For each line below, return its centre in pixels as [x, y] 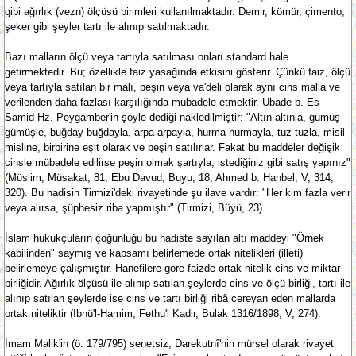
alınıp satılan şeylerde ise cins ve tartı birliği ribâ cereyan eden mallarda [170, 298]
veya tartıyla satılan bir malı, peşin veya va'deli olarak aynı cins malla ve [172, 87]
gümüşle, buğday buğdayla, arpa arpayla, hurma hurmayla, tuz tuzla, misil [175, 132]
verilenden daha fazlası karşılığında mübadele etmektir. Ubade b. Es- [164, 102]
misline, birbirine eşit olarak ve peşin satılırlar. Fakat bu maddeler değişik [172, 147]
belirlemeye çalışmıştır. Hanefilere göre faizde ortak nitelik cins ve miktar [172, 268]
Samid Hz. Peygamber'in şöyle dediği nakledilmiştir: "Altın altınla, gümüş [172, 117]
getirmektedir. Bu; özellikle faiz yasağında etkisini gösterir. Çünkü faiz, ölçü [178, 72]
